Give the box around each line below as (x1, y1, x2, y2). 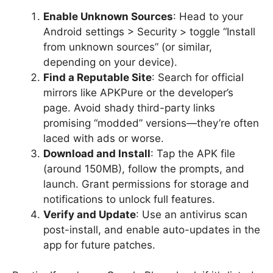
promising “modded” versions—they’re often (43, 116, 259, 129)
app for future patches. (43, 238, 155, 251)
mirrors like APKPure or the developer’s (43, 86, 233, 99)
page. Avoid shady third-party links (43, 101, 215, 114)
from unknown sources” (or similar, (43, 40, 212, 53)
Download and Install (43, 147, 151, 160)
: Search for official (152, 71, 244, 83)
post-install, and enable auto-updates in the (43, 223, 260, 236)
